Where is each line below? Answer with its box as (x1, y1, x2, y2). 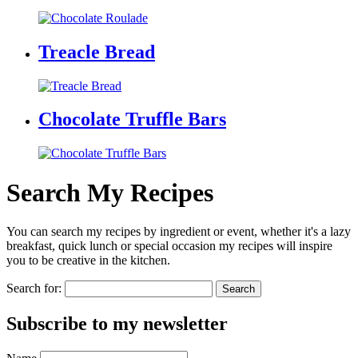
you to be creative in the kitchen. (6, 253, 170, 268)
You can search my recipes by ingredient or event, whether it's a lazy (6, 225, 351, 239)
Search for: (6, 281, 62, 296)
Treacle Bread (38, 41, 155, 62)
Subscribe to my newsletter (6, 313, 228, 335)
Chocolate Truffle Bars (38, 109, 226, 130)
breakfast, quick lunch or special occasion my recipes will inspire (6, 239, 332, 253)
